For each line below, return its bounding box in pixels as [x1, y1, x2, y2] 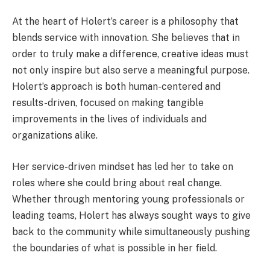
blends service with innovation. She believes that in [12, 32, 240, 44]
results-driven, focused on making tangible [12, 97, 204, 109]
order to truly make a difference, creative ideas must [12, 48, 249, 60]
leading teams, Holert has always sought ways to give [12, 209, 251, 221]
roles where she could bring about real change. [12, 177, 222, 189]
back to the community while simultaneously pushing [12, 225, 250, 237]
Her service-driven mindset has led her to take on [12, 160, 233, 172]
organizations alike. [12, 130, 98, 142]
